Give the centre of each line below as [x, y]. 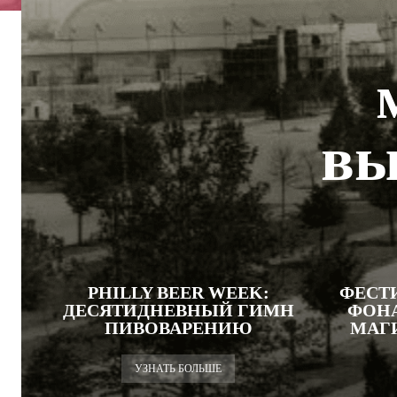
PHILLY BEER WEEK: [178, 292]
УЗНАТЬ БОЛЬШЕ [178, 369]
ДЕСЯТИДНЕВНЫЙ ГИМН [178, 310]
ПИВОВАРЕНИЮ [178, 328]
